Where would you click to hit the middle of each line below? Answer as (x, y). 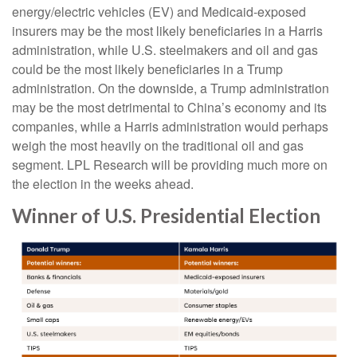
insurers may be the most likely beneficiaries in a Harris (167, 30)
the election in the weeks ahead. (103, 183)
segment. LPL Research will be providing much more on (170, 164)
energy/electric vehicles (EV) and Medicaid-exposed (159, 11)
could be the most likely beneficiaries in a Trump (147, 69)
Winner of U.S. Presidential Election (166, 215)
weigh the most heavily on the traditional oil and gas (158, 145)
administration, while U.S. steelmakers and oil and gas (165, 49)
